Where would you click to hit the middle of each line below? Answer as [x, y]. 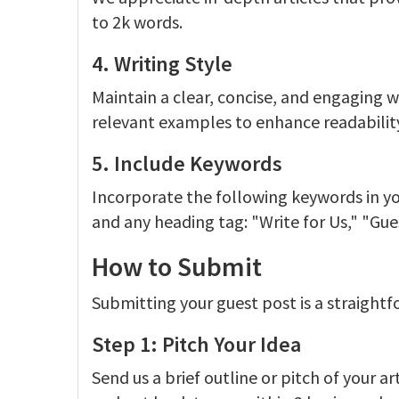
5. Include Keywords [187, 163]
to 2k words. [137, 22]
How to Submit [177, 266]
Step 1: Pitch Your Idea [196, 344]
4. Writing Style [162, 64]
